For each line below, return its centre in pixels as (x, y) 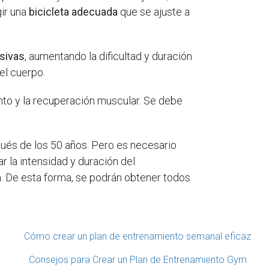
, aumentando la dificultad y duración (109, 56)
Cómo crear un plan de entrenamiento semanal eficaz (138, 236)
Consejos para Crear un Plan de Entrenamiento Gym (138, 259)
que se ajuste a (154, 11)
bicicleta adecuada (74, 11)
